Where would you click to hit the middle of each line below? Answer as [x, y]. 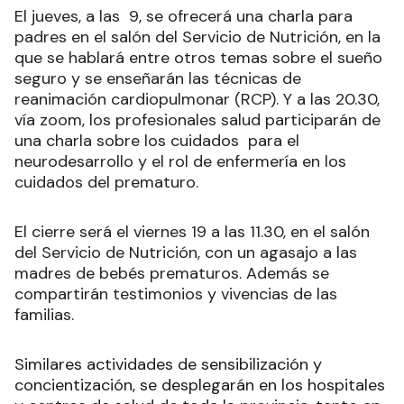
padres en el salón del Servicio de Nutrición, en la [197, 37]
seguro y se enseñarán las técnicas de [158, 78]
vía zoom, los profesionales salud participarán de [197, 119]
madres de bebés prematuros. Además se [172, 273]
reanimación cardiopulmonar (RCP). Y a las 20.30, [197, 99]
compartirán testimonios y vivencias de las [176, 294]
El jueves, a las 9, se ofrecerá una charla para [184, 16]
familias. [44, 314]
